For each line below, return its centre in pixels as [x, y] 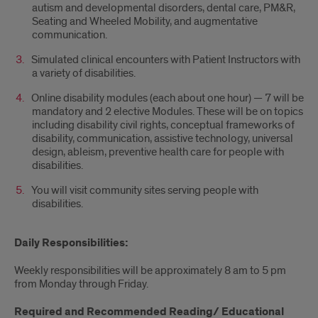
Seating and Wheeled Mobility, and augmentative [145, 21]
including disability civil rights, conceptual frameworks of [163, 125]
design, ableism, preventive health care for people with [158, 152]
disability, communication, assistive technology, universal [163, 138]
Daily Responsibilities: [71, 243]
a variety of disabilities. [84, 73]
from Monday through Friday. [81, 284]
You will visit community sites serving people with [145, 190]
